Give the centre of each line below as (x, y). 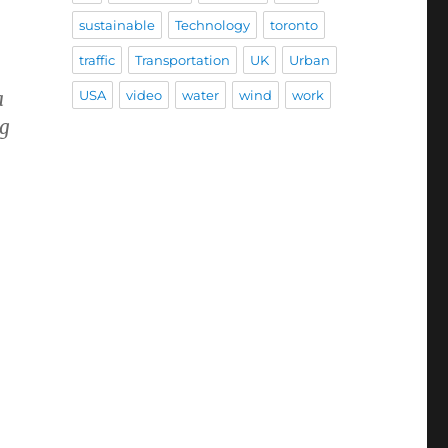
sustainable (116, 25)
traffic (96, 60)
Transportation (182, 60)
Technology (212, 25)
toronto (293, 25)
